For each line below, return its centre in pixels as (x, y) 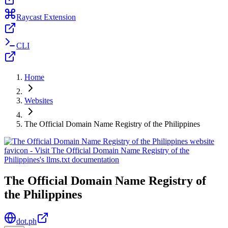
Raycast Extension (46, 17)
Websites (39, 100)
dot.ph (26, 221)
